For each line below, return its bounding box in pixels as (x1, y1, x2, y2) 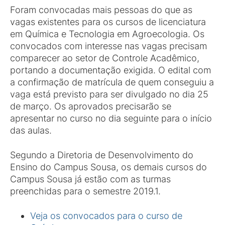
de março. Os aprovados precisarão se (10, 101, 171, 111)
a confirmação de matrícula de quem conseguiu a (10, 77, 214, 87)
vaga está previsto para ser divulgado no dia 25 (10, 89, 208, 99)
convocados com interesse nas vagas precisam (10, 41, 207, 51)
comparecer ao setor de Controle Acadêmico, (10, 53, 199, 63)
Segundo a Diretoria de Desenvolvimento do (10, 150, 193, 160)
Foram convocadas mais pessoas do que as (10, 5, 192, 15)
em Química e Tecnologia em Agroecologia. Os (10, 29, 204, 39)
